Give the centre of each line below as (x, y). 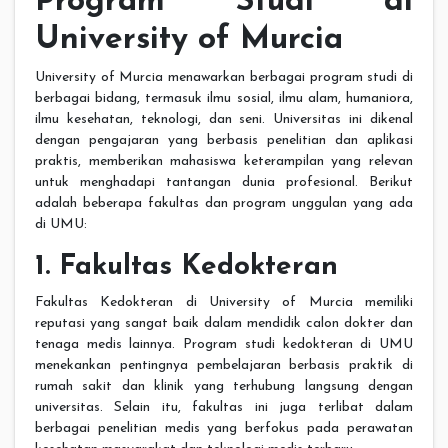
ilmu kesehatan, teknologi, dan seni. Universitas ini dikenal (224, 120)
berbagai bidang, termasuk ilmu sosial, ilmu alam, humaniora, (224, 99)
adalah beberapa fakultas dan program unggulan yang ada (224, 204)
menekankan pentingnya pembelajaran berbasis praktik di (224, 366)
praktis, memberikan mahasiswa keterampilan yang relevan (224, 162)
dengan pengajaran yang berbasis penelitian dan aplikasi (224, 141)
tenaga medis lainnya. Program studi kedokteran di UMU (224, 345)
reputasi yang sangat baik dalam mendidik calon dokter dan (224, 324)
